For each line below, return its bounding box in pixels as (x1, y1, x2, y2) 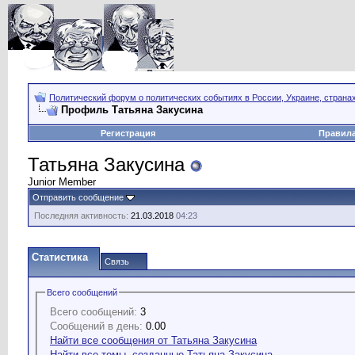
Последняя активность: (34, 211, 128, 220)
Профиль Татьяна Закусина (61, 104, 203, 116)
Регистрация (100, 128, 155, 138)
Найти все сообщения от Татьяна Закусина (50, 334, 257, 346)
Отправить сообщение (32, 193, 124, 202)
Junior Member (28, 176, 96, 188)
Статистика (32, 251, 88, 263)
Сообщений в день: (50, 319, 143, 332)
